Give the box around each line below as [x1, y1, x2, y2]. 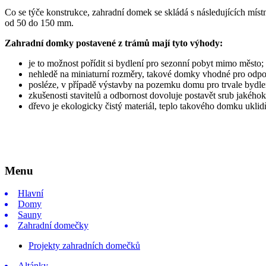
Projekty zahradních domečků [28, 240, 140, 251]
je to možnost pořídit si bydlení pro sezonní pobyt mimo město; [28, 58, 264, 68]
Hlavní [18, 188, 43, 199]
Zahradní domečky [18, 220, 88, 231]
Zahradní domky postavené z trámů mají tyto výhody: [5, 37, 223, 48]
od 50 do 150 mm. [5, 17, 74, 28]
